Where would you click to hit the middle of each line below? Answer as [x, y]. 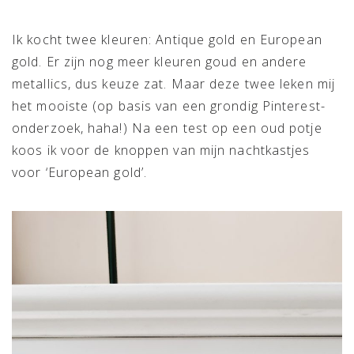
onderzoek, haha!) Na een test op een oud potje [167, 128]
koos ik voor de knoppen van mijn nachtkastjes [161, 150]
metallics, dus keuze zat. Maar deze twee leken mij [174, 83]
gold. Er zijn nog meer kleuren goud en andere [160, 61]
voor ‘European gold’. [80, 172]
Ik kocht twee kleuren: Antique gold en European [167, 39]
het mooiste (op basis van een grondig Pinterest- [169, 105]
